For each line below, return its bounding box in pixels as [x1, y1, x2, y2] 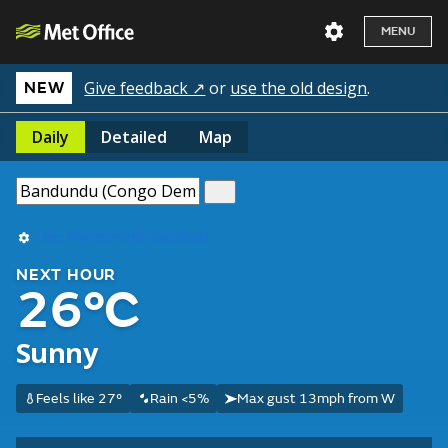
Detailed [101, 126, 167, 148]
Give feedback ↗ [84, 77, 206, 99]
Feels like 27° [35, 390, 122, 407]
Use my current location [32, 227, 208, 247]
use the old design [230, 77, 368, 99]
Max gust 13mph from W [236, 390, 395, 407]
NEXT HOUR [16, 265, 117, 285]
